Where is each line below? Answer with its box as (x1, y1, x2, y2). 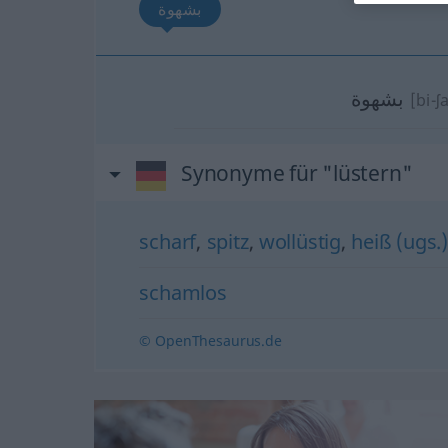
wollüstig (258, 228, 341, 255)
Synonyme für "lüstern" (180, 159, 413, 187)
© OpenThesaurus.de (139, 331, 282, 350)
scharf (139, 228, 197, 255)
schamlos (139, 279, 227, 306)
